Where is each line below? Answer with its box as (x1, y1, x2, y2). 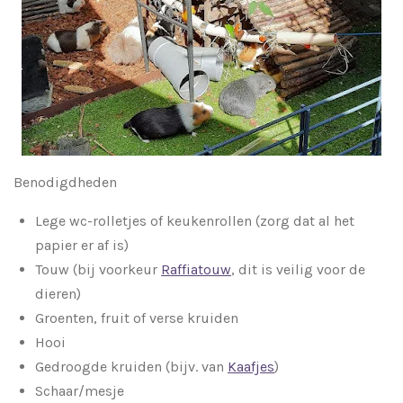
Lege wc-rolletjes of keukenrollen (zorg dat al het (35, 212, 354, 230)
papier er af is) (35, 237, 129, 255)
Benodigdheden (13, 174, 117, 192)
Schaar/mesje (35, 382, 124, 400)
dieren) (35, 285, 81, 303)
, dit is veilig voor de (231, 261, 365, 279)
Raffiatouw (161, 261, 231, 279)
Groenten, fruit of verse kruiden (35, 309, 238, 327)
